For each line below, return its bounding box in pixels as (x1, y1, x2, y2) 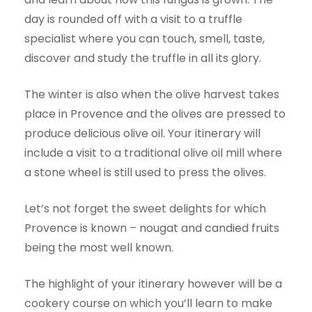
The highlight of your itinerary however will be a (24, 275, 282, 292)
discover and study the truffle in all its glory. (24, 49, 261, 66)
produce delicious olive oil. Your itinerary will (24, 125, 260, 141)
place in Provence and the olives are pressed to (24, 105, 286, 122)
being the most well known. (24, 239, 173, 256)
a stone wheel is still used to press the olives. (24, 164, 266, 180)
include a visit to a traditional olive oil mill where (24, 144, 282, 161)
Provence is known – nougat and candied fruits (24, 219, 279, 236)
